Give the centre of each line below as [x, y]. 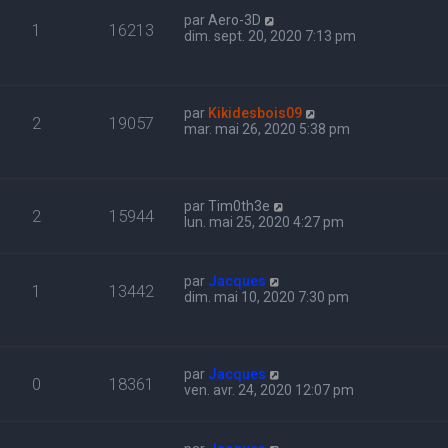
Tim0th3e [239, 206]
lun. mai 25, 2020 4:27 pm [264, 222]
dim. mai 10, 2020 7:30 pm [267, 297]
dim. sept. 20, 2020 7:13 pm [270, 36]
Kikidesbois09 [255, 113]
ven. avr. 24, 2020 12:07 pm [269, 390]
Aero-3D [235, 20]
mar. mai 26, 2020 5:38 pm [267, 129]
